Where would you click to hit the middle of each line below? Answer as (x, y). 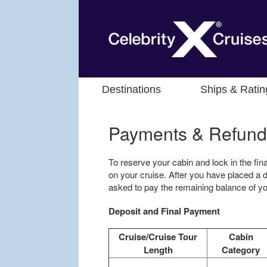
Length (158, 250)
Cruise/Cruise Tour (158, 237)
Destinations (131, 89)
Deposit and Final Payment (164, 211)
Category (241, 250)
